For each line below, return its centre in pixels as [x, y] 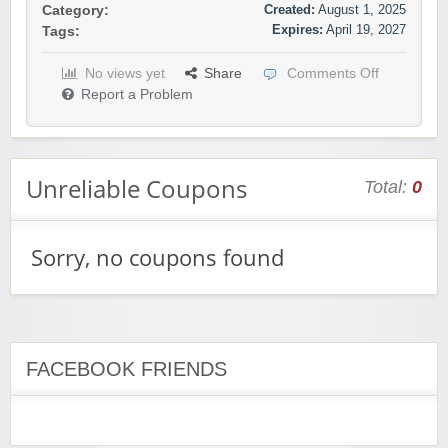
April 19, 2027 [366, 30]
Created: [289, 10]
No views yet [125, 74]
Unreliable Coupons [136, 189]
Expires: [297, 30]
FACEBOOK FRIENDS [126, 369]
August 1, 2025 [362, 10]
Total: [388, 187]
